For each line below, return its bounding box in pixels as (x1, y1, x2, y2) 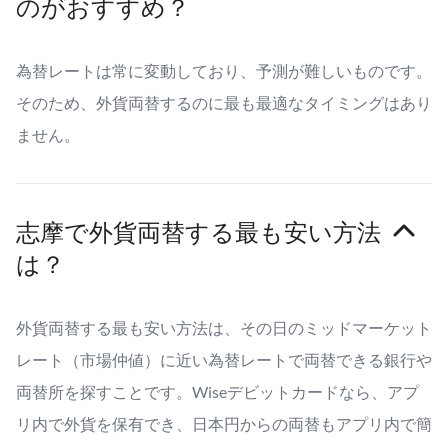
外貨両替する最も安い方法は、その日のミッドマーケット (16, 317, 432, 337)
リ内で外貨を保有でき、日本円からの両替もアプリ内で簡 (16, 413, 432, 433)
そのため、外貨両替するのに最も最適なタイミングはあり (16, 92, 432, 112)
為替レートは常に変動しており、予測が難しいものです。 (16, 60, 432, 80)
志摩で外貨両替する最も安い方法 (16, 216, 381, 246)
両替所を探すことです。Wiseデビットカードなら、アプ (16, 381, 419, 401)
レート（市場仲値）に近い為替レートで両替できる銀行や (16, 349, 432, 369)
